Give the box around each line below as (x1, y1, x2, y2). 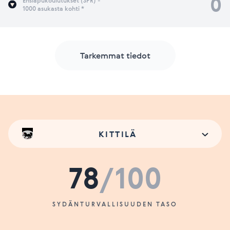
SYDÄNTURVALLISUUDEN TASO (52, 200, 178, 208)
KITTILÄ (99, 128, 137, 140)
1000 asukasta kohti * (23, 4, 84, 12)
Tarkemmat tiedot (80, 50, 150, 61)
